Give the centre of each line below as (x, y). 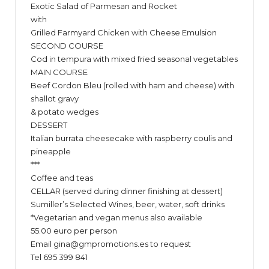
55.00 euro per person (74, 230)
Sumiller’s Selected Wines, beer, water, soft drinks (128, 204)
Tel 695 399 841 (59, 257)
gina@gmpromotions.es (101, 243)
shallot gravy (55, 98)
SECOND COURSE (67, 45)
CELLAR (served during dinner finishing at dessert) (127, 191)
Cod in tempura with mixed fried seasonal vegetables (134, 59)
